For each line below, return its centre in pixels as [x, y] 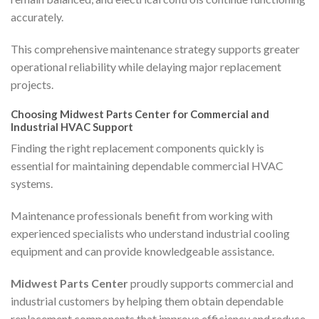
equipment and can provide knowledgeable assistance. [142, 251]
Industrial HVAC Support [72, 127]
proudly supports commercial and [211, 283]
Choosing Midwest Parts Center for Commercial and [140, 114]
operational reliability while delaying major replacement [146, 67]
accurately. [37, 17]
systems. [32, 183]
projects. [32, 85]
